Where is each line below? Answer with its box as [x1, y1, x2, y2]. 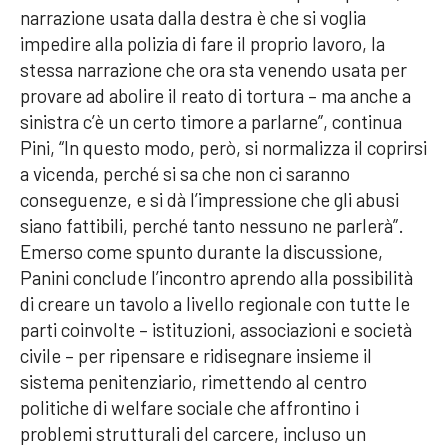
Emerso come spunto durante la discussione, [20, 240, 383, 264]
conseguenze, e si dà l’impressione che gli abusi [20, 188, 399, 212]
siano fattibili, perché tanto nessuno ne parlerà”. [20, 214, 404, 238]
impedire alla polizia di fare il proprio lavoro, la [20, 32, 385, 56]
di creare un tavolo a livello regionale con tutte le [20, 292, 410, 316]
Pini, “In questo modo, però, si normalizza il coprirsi [20, 136, 427, 160]
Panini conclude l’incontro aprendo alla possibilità [20, 266, 413, 290]
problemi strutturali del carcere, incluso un [20, 422, 366, 446]
